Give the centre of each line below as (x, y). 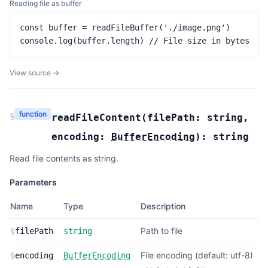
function (33, 114)
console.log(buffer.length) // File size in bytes (135, 41)
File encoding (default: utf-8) (197, 255)
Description (163, 206)
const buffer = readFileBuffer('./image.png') (125, 28)
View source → (34, 73)
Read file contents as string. (64, 158)
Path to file (162, 231)
